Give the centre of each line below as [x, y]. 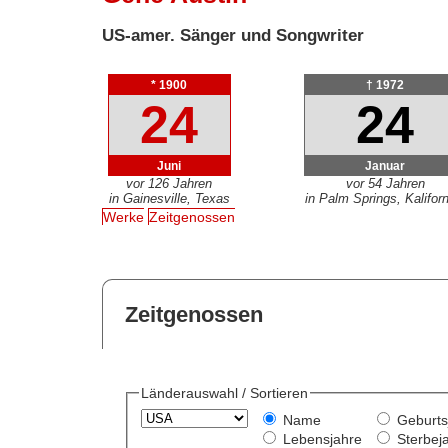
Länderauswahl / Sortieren [224, 393]
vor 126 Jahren [169, 183]
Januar [385, 166]
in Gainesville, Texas [169, 198]
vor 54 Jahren [385, 183]
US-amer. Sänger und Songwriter [233, 35]
